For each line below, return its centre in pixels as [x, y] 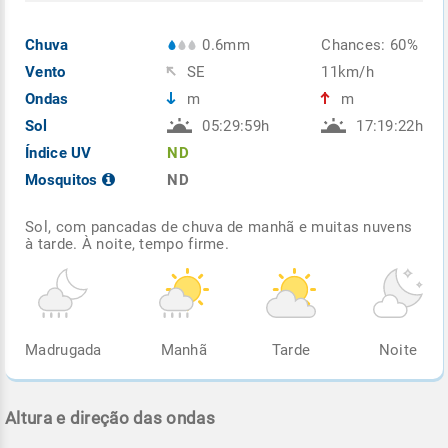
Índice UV [58, 152]
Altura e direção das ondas [110, 417]
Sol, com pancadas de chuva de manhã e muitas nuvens [219, 226]
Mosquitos [63, 179]
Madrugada [63, 349]
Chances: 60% [369, 44]
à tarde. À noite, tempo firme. [127, 243]
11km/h [348, 71]
